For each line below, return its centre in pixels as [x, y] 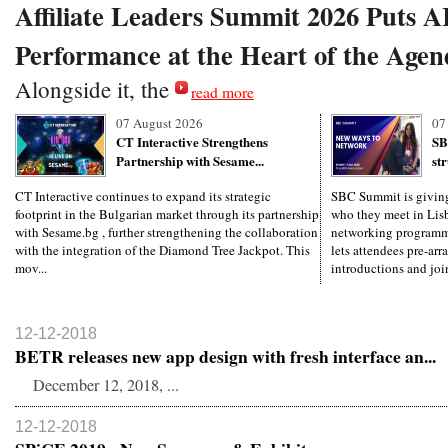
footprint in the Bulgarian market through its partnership [167, 214]
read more [222, 91]
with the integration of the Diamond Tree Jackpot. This [162, 250]
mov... [31, 268]
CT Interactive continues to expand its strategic [143, 196]
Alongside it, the [95, 89]
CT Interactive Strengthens [192, 141]
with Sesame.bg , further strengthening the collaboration [166, 232]
